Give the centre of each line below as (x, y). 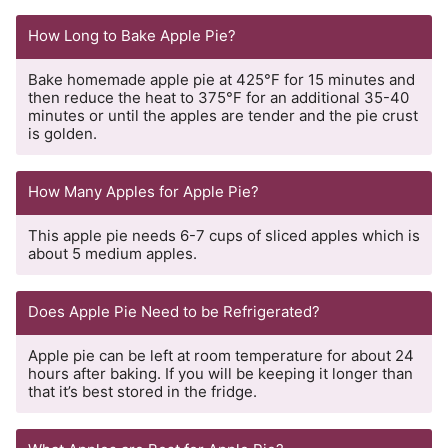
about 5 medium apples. (112, 254)
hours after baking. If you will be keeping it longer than (220, 374)
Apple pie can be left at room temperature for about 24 (221, 356)
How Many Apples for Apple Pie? (143, 192)
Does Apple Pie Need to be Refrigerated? (174, 312)
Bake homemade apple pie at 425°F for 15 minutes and (221, 80)
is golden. (62, 134)
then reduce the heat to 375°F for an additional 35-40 (218, 98)
